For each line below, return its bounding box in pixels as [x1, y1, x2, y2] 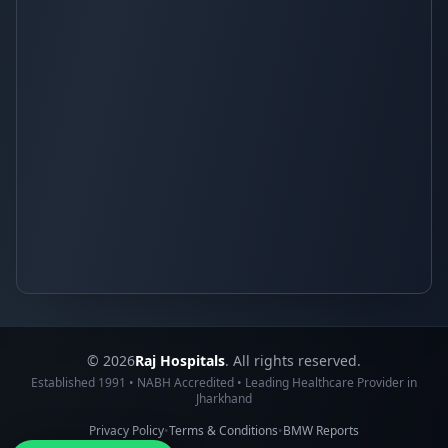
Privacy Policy [89, 422, 164, 439]
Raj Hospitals [135, 351, 225, 370]
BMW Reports [283, 422, 359, 439]
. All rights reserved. [225, 351, 361, 370]
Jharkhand [196, 390, 252, 407]
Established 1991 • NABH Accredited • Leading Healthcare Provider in [31, 374, 417, 391]
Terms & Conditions [169, 422, 278, 439]
